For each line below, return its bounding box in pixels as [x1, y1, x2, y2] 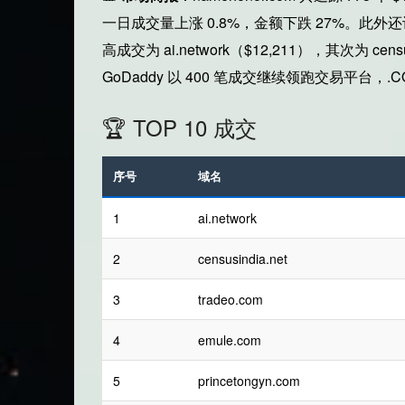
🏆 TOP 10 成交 [102, 111, 258, 144]
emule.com [198, 331, 262, 350]
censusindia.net [198, 250, 288, 268]
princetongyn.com [198, 372, 301, 391]
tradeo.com [198, 290, 264, 309]
